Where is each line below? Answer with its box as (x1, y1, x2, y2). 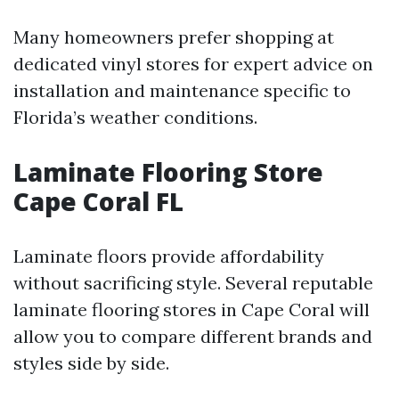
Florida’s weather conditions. (13, 106, 257, 128)
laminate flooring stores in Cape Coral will (13, 298, 370, 321)
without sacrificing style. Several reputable (13, 272, 373, 294)
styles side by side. (13, 352, 169, 374)
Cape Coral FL (13, 184, 183, 218)
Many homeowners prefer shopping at (13, 26, 334, 48)
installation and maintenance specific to (13, 79, 351, 102)
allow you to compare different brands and (13, 325, 372, 347)
